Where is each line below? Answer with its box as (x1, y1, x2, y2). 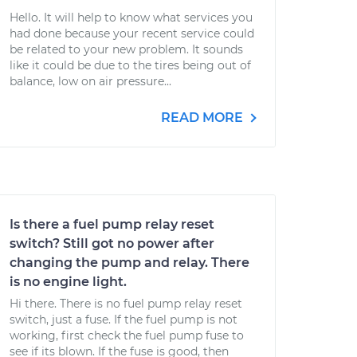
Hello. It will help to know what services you (10, 10, 253, 25)
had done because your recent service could (10, 26, 254, 41)
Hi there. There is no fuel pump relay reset (10, 296, 242, 311)
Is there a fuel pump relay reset (10, 217, 214, 232)
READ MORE (161, 110, 246, 125)
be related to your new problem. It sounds (10, 42, 243, 57)
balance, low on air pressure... (10, 74, 171, 88)
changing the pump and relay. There (10, 255, 249, 270)
